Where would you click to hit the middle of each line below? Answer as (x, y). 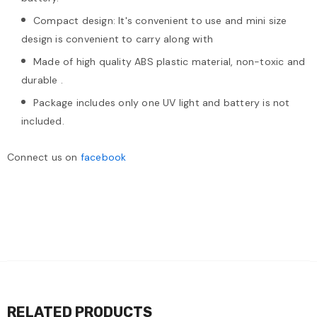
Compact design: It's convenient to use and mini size (160, 21)
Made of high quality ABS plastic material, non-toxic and (169, 62)
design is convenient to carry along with (117, 39)
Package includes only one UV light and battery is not (162, 103)
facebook (103, 157)
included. (43, 121)
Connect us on (44, 157)
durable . (42, 80)
